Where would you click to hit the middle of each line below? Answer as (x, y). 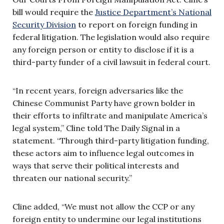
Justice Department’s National (153, 12)
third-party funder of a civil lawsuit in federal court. (111, 62)
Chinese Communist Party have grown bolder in (104, 103)
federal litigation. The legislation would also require (111, 37)
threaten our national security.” (72, 178)
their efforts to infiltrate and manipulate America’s (110, 116)
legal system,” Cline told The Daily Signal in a (96, 128)
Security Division (44, 25)
